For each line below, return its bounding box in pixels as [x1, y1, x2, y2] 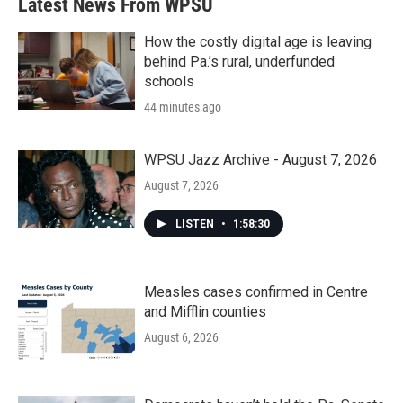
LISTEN [175, 218, 217, 230]
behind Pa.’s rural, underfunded [144, 53, 335, 70]
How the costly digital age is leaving [144, 33, 372, 50]
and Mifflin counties [144, 303, 266, 320]
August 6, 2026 [144, 330, 219, 345]
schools [144, 73, 194, 90]
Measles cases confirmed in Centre [144, 283, 368, 300]
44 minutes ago [144, 100, 221, 114]
